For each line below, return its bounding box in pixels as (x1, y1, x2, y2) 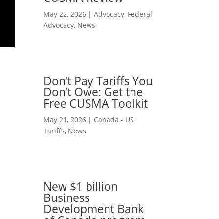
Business (44, 189, 90, 205)
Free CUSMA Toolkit (44, 95, 148, 111)
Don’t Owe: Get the (44, 84, 143, 100)
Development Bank (44, 200, 144, 217)
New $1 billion (44, 178, 118, 194)
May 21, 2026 (44, 114, 87, 124)
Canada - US (94, 114, 134, 124)
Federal (128, 9, 153, 19)
